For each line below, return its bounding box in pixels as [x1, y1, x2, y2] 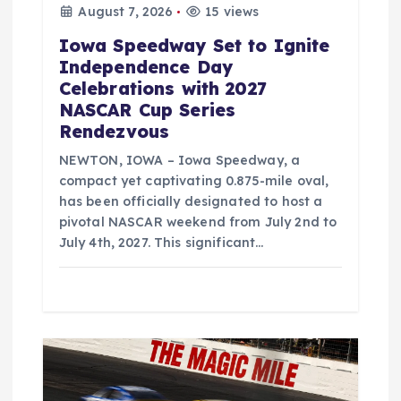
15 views [201, 4, 260, 21]
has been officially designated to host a [58, 193, 323, 210]
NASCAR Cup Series [58, 99, 236, 122]
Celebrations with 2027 [58, 78, 267, 100]
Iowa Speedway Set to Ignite [58, 35, 330, 57]
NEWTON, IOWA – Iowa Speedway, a [58, 152, 301, 169]
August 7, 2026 [74, 4, 174, 21]
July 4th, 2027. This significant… [58, 235, 264, 252]
